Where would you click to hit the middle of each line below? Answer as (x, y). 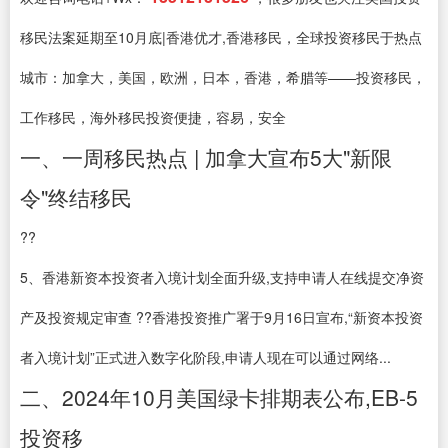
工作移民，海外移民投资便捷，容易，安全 (153, 117)
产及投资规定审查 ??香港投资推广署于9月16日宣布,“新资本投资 (221, 317)
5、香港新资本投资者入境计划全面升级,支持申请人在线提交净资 (222, 277)
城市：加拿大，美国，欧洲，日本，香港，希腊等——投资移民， (223, 77)
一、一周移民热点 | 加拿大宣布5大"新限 (206, 157)
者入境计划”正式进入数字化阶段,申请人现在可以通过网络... (205, 357)
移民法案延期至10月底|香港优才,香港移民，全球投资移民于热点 (221, 37)
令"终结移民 (76, 197)
